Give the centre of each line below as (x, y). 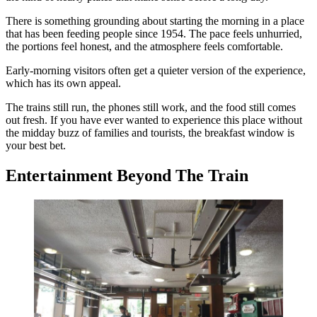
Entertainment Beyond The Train (127, 176)
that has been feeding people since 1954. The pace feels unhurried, (154, 34)
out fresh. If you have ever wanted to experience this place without (154, 120)
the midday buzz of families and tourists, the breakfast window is (150, 133)
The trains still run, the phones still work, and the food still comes (151, 108)
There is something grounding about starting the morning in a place (155, 21)
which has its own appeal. (63, 83)
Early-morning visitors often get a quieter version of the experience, (156, 71)
